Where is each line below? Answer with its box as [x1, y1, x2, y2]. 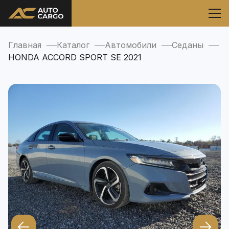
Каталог [57, 40, 89, 50]
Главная [8, 40, 41, 50]
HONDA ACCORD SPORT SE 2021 [8, 52, 142, 62]
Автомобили [105, 40, 156, 50]
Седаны [172, 40, 203, 50]
